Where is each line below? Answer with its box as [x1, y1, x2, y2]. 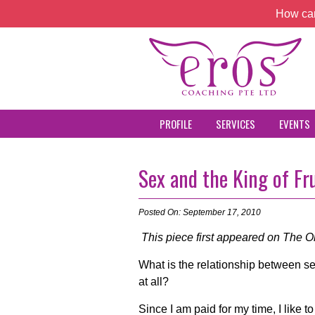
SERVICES [216, 116, 255, 131]
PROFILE [160, 116, 192, 131]
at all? [139, 276, 169, 288]
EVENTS [279, 116, 310, 131]
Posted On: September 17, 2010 [139, 207, 261, 217]
